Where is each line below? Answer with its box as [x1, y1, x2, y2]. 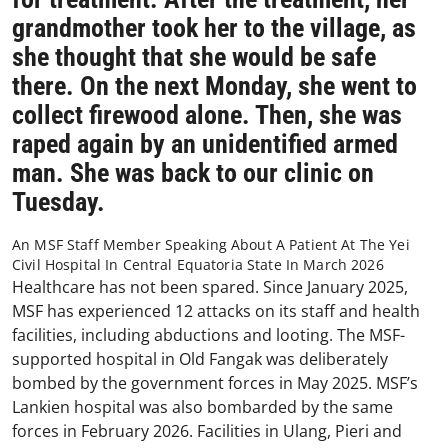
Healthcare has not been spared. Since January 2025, [12, 275, 408, 298]
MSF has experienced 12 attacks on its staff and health [12, 299, 420, 322]
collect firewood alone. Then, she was [12, 99, 402, 130]
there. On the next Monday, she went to [12, 70, 417, 101]
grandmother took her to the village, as [12, 12, 416, 43]
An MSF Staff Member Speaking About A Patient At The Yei [12, 234, 410, 254]
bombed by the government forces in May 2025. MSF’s [12, 371, 418, 394]
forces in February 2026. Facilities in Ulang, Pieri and [12, 419, 402, 442]
